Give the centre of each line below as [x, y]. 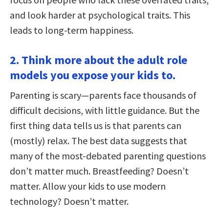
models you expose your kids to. [93, 75]
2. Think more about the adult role [99, 60]
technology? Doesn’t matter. [69, 201]
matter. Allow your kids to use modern [88, 186]
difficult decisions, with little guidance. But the [105, 110]
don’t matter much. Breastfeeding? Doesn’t [99, 171]
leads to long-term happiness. [72, 30]
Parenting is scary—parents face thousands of [103, 95]
